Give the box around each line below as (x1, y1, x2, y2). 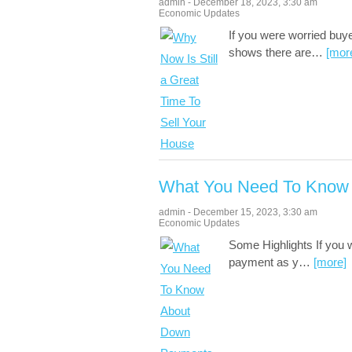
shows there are (229, 46, 311, 59)
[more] (313, 255, 346, 269)
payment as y (229, 255, 299, 269)
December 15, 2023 (193, 207, 278, 218)
